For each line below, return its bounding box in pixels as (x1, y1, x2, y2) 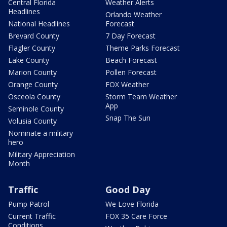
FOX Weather (105, 79, 149, 89)
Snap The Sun (105, 112, 150, 123)
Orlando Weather (105, 9, 162, 19)
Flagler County (8, 43, 55, 53)
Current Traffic (8, 211, 56, 221)
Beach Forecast (105, 55, 157, 65)
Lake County (8, 55, 49, 65)
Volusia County (8, 116, 57, 126)
